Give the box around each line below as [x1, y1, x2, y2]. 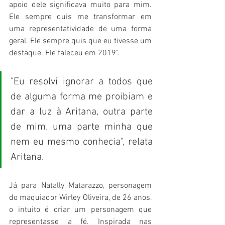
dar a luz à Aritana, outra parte [11, 106, 153, 119]
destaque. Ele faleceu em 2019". [9, 48, 122, 59]
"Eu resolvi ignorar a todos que [11, 76, 153, 88]
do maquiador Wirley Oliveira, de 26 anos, [9, 193, 152, 203]
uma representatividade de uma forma [9, 24, 152, 35]
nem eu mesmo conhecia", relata [11, 136, 153, 149]
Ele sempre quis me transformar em [9, 12, 152, 23]
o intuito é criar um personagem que [9, 205, 152, 215]
